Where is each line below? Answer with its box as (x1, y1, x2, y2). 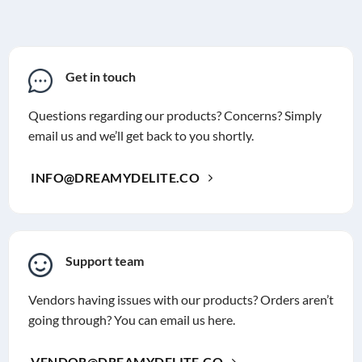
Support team (65, 252, 144, 268)
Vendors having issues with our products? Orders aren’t (27, 291, 334, 307)
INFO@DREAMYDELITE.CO (31, 170, 200, 185)
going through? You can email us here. (27, 311, 235, 327)
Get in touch (65, 68, 136, 84)
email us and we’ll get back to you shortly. (27, 127, 254, 143)
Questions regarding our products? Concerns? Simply (27, 107, 322, 123)
